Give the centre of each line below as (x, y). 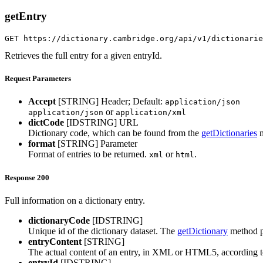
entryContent (55, 241)
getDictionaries (229, 133)
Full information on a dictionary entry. (75, 200)
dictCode (46, 123)
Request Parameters (38, 79)
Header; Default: (133, 102)
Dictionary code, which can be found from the (115, 133)
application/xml (151, 113)
